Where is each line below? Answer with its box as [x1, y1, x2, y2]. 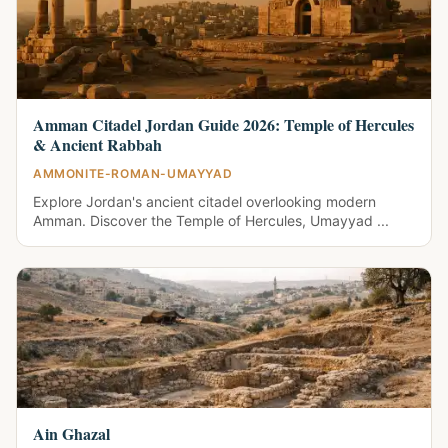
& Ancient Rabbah [33, 133, 162, 156]
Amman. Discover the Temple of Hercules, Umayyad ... [33, 212, 389, 229]
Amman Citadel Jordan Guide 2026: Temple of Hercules [33, 113, 414, 136]
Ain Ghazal [33, 422, 110, 445]
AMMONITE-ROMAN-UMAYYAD [33, 166, 233, 181]
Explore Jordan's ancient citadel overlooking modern [33, 193, 376, 210]
